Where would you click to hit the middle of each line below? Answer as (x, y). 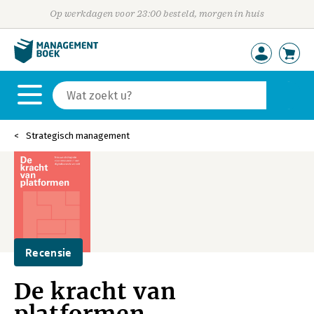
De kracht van (95, 292)
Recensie (49, 252)
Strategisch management (78, 136)
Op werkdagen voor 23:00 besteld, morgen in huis (157, 14)
